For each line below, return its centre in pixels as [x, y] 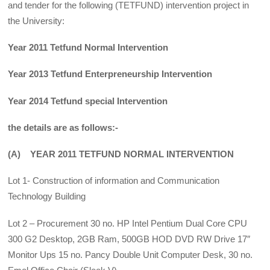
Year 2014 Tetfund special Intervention [88, 101]
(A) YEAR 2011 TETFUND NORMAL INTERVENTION [121, 154]
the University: [36, 20]
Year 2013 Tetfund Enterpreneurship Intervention [110, 74]
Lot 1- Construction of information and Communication [114, 181]
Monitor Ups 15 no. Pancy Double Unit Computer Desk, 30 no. [130, 254]
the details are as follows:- [63, 127]
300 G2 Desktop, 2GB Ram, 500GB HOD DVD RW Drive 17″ [129, 239]
